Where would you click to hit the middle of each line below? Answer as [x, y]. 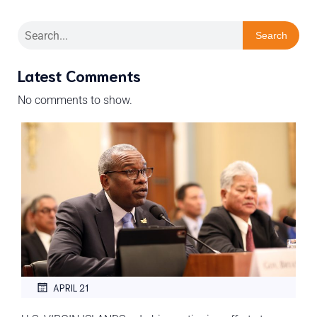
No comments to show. [75, 100]
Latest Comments [79, 75]
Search [271, 35]
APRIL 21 [71, 287]
